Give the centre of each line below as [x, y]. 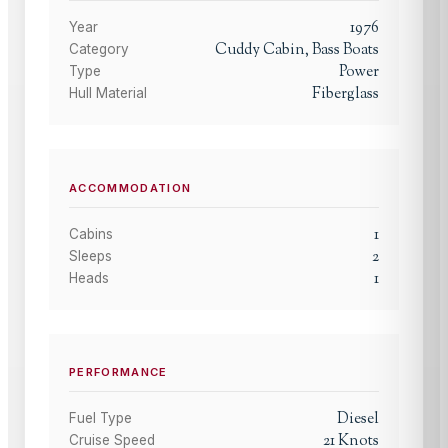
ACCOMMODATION [130, 187]
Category [99, 49]
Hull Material [108, 93]
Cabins [91, 233]
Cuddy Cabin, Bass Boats [297, 50]
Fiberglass [345, 94]
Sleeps [90, 255]
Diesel [358, 418]
